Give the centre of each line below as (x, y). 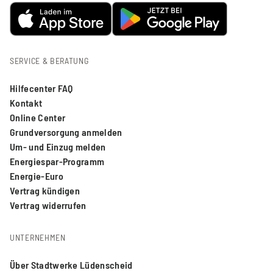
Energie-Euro (37, 175)
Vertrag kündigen (45, 190)
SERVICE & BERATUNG (49, 60)
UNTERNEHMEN (38, 237)
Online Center (38, 117)
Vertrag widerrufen (48, 205)
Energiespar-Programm (57, 161)
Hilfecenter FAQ (41, 88)
